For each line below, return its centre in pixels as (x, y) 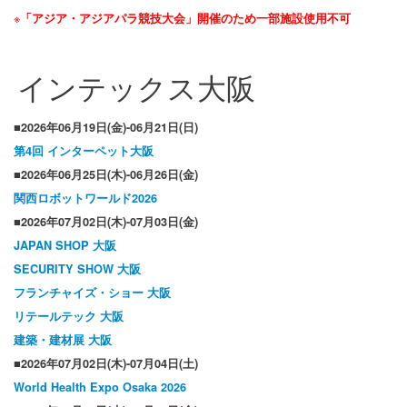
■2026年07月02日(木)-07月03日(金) (106, 222)
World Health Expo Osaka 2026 (100, 387)
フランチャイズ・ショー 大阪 (92, 293)
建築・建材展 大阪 (63, 340)
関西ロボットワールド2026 (85, 199)
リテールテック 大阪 (69, 317)
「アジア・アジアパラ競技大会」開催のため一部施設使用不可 (185, 19)
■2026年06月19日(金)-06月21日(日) (106, 128)
